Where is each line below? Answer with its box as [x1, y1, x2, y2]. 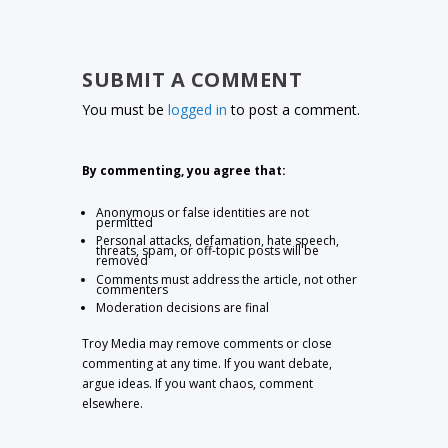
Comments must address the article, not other [96, 270, 358, 288]
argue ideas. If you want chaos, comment [82, 374, 314, 392]
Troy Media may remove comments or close [82, 334, 333, 352]
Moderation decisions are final [96, 299, 270, 317]
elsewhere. [82, 394, 144, 412]
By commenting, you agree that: [82, 161, 287, 179]
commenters [96, 280, 169, 298]
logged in [168, 99, 228, 119]
